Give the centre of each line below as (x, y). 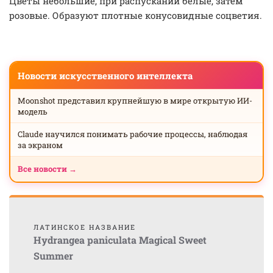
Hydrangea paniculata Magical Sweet (120, 240)
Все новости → (47, 169)
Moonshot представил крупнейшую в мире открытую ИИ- (135, 101)
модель (33, 112)
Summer (53, 256)
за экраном (40, 145)
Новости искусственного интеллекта (105, 76)
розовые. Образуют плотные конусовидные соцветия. (136, 15)
